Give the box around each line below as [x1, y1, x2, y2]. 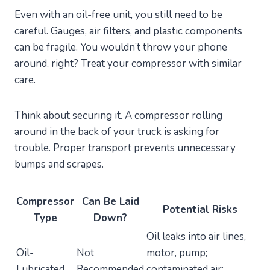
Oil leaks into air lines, [146, 230, 246, 244]
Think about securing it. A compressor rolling [14, 108, 222, 123]
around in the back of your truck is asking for [14, 125, 219, 139]
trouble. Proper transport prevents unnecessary [14, 141, 236, 155]
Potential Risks [163, 202, 237, 217]
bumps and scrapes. [14, 157, 104, 172]
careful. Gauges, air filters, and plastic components [14, 24, 242, 39]
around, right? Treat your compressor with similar [14, 57, 242, 71]
